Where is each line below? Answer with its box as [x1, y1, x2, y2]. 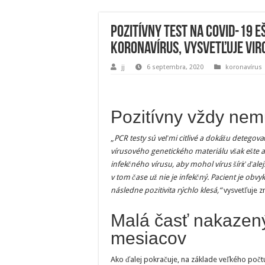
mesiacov [111, 228, 186, 248]
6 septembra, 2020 [147, 63, 203, 71]
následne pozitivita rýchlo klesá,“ [111, 186, 222, 195]
